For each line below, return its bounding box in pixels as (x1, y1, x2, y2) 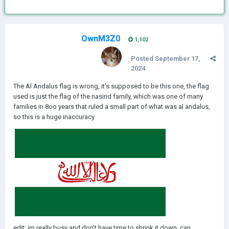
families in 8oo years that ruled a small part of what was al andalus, (13, 103, 210, 110)
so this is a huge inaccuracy (13, 113, 96, 121)
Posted (131, 55, 155, 62)
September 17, (155, 55, 200, 62)
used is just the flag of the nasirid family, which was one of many (13, 93, 203, 100)
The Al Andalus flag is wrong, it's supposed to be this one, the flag (13, 82, 209, 90)
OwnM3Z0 (81, 34, 120, 43)
